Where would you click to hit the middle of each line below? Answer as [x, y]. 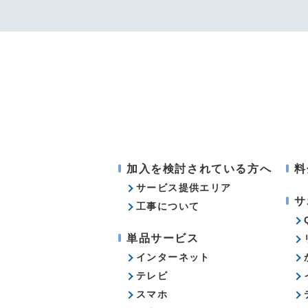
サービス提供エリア [184, 188]
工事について [168, 206]
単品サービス [163, 238]
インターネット [173, 257]
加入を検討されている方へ [199, 169]
